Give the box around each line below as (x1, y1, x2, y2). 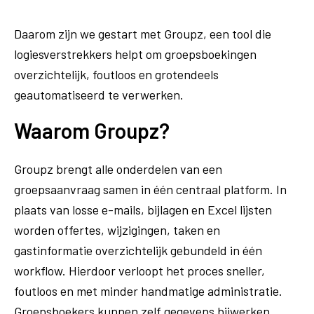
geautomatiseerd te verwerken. (14, 86, 186, 102)
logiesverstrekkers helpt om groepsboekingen (14, 46, 257, 62)
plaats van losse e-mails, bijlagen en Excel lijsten (14, 201, 272, 217)
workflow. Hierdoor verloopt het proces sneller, (14, 262, 265, 278)
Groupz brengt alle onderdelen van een (14, 161, 222, 177)
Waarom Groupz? (14, 117, 170, 143)
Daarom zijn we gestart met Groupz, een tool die (14, 25, 271, 41)
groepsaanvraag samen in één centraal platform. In (14, 181, 287, 197)
